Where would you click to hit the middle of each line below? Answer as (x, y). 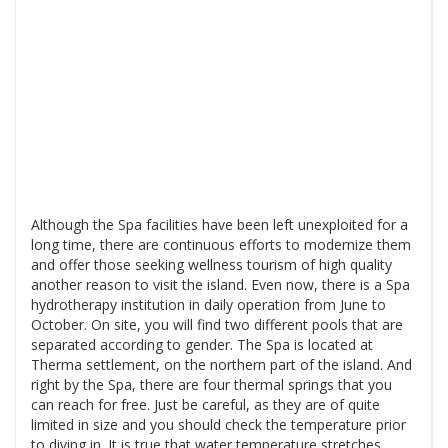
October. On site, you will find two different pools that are (217, 325)
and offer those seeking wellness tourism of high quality (211, 265)
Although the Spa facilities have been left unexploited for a (219, 225)
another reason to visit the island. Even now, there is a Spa (220, 285)
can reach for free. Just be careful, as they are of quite (205, 405)
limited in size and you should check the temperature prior (218, 425)
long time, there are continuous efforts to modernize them (221, 245)
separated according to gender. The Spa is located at (202, 345)
